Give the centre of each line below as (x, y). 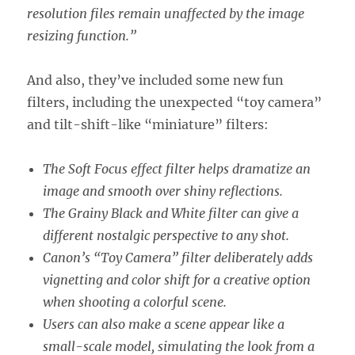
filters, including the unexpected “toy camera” (175, 103)
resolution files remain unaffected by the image (166, 14)
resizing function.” (82, 36)
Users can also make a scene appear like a (164, 324)
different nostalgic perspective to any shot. (166, 236)
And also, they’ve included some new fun (156, 80)
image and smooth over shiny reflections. (163, 191)
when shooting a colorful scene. (135, 302)
